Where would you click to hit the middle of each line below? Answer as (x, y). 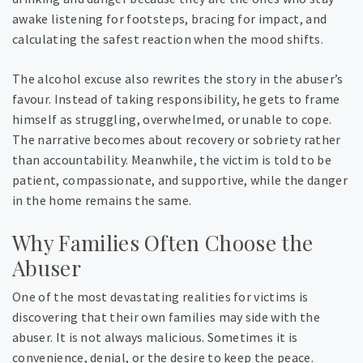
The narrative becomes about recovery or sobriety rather (177, 140)
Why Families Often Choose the (163, 243)
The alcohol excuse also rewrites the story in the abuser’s (178, 79)
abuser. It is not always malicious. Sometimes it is (155, 337)
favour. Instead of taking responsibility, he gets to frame (176, 99)
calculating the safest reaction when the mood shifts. (168, 39)
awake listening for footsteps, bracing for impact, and (170, 19)
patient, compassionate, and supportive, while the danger (180, 180)
